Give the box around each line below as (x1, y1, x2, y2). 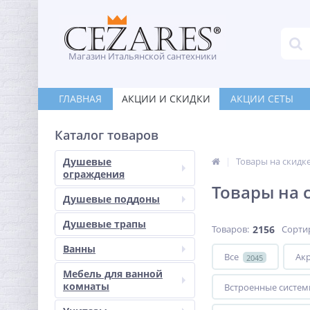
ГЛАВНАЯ (59, 92, 102, 105)
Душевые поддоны (63, 192, 160, 206)
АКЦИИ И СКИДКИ (122, 92, 210, 105)
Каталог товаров (55, 127, 158, 143)
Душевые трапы (63, 217, 146, 230)
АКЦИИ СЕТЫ (230, 92, 293, 105)
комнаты (63, 280, 109, 293)
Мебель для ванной (63, 267, 163, 280)
